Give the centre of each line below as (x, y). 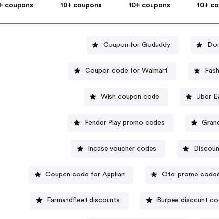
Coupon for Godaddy (137, 45)
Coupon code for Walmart (126, 71)
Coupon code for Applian (85, 174)
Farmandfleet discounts (84, 200)
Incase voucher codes (122, 148)
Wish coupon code (130, 97)
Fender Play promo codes (125, 122)
